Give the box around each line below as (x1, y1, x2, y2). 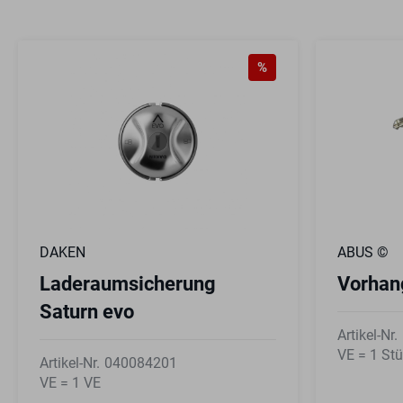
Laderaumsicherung (40, 272, 216, 295)
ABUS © (336, 243, 389, 261)
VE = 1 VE (40, 373, 101, 391)
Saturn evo (40, 300, 134, 323)
